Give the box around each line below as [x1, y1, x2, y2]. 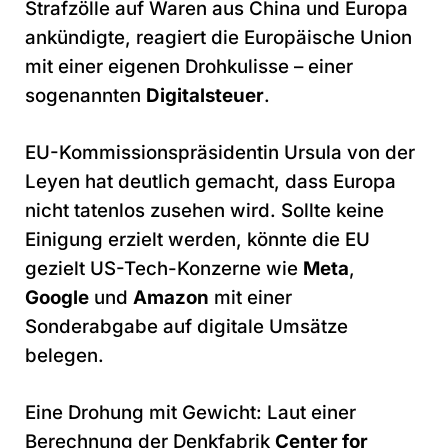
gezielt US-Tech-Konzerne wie [25, 256, 303, 280]
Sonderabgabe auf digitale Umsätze [25, 314, 348, 338]
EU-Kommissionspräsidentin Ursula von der [25, 140, 415, 164]
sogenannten [25, 83, 146, 107]
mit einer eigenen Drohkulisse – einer [25, 54, 353, 78]
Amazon [133, 285, 209, 309]
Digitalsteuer [146, 83, 264, 107]
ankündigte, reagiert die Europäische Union [25, 25, 412, 49]
